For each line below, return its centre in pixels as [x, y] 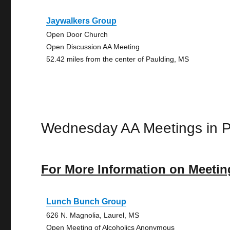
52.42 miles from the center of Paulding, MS [118, 59]
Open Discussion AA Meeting [93, 47]
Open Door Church [77, 34]
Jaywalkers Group [82, 21]
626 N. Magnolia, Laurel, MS [93, 215]
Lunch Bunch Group [87, 202]
